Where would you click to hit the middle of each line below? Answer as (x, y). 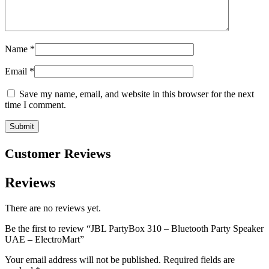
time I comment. (35, 105)
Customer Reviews (58, 154)
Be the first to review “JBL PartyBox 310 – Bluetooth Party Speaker (134, 229)
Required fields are (199, 260)
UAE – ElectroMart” (44, 240)
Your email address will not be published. (83, 260)
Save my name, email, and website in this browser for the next (137, 94)
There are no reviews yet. (53, 208)
